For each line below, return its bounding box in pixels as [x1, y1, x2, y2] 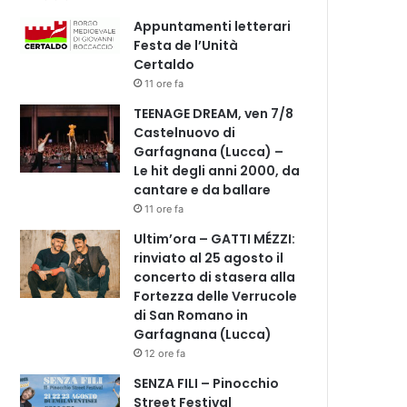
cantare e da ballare [134, 180, 272, 199]
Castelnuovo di [134, 123, 236, 142]
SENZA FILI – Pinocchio [134, 373, 280, 392]
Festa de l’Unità [134, 35, 239, 55]
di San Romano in [134, 305, 249, 324]
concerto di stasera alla [134, 267, 296, 286]
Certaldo [134, 55, 195, 74]
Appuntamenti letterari [134, 16, 292, 35]
